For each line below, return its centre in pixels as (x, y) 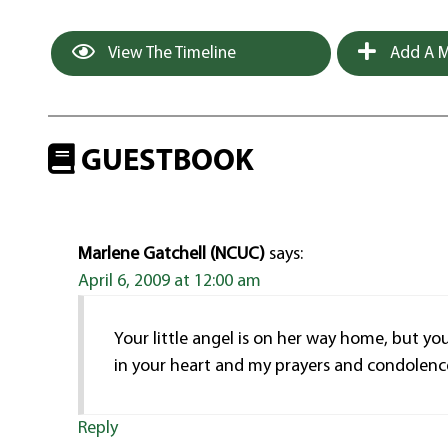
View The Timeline (171, 53)
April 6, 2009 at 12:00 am (170, 282)
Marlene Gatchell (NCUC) (172, 255)
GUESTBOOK (165, 162)
